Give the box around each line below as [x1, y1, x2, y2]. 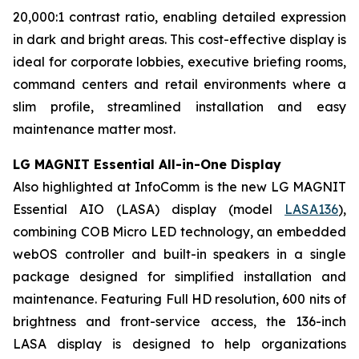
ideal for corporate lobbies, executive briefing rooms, [13, 54, 346, 70]
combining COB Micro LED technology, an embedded [13, 224, 346, 240]
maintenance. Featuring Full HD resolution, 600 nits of [13, 291, 346, 307]
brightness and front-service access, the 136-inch [13, 313, 346, 329]
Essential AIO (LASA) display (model [13, 201, 284, 217]
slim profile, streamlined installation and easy [13, 99, 346, 115]
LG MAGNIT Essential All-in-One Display [13, 156, 281, 172]
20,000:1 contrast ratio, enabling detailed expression [13, 9, 346, 25]
